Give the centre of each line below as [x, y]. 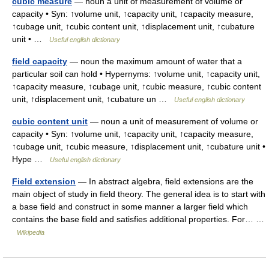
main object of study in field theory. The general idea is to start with [139, 194]
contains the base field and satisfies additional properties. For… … [138, 219]
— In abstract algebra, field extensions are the [165, 182]
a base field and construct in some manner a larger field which [130, 207]
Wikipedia [31, 233]
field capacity [40, 62]
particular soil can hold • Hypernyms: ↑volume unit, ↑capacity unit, [136, 74]
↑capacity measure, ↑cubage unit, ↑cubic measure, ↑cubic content [137, 87]
